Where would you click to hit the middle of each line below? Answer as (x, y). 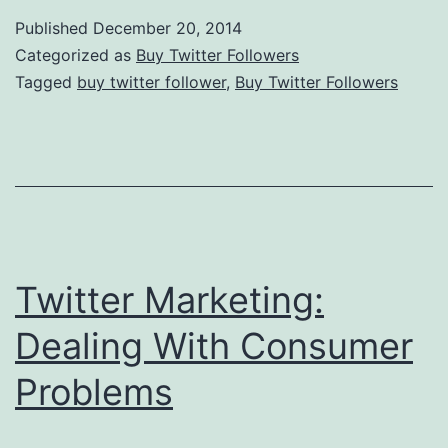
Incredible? (314, 150)
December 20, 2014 (167, 27)
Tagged (46, 81)
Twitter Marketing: (169, 299)
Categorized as (75, 54)
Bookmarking (324, 48)
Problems (94, 391)
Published (54, 27)
